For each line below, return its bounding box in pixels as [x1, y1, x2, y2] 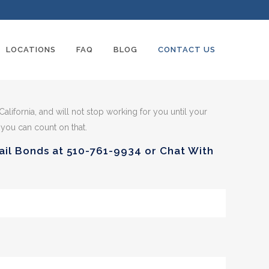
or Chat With [142, 145, 214, 157]
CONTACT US [158, 45, 216, 54]
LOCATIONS [6, 45, 56, 54]
